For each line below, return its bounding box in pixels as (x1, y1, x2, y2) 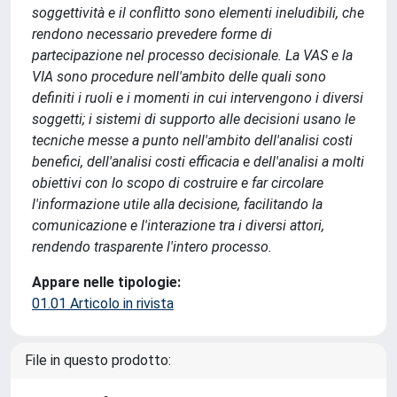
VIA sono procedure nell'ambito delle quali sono (32, 68, 326, 85)
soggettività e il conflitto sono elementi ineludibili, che (32, 4, 364, 21)
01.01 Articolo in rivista (32, 295, 174, 312)
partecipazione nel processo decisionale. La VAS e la (32, 47, 353, 64)
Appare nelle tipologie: (32, 274, 181, 291)
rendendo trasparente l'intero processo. (32, 238, 272, 255)
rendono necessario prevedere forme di (32, 26, 272, 43)
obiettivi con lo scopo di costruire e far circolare (32, 175, 323, 191)
